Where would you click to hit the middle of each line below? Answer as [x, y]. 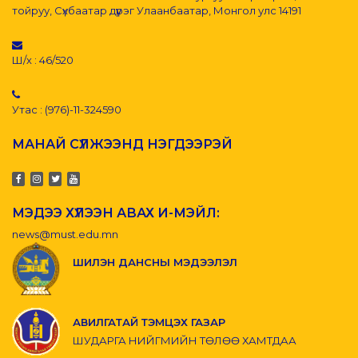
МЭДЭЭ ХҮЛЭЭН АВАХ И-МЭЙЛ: [116, 213]
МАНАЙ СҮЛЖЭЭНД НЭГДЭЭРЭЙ [122, 145]
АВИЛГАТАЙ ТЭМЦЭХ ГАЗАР [149, 322]
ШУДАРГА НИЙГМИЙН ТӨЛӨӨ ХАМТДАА [185, 340]
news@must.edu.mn [65, 235]
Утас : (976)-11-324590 [67, 110]
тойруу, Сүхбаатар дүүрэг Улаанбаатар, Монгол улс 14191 [157, 11]
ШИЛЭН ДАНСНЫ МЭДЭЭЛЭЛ [155, 263]
